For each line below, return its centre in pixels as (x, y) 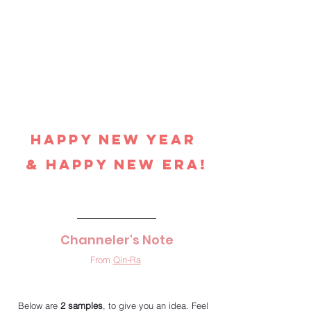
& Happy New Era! (117, 164)
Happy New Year (117, 139)
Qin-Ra (127, 259)
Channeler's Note (117, 239)
